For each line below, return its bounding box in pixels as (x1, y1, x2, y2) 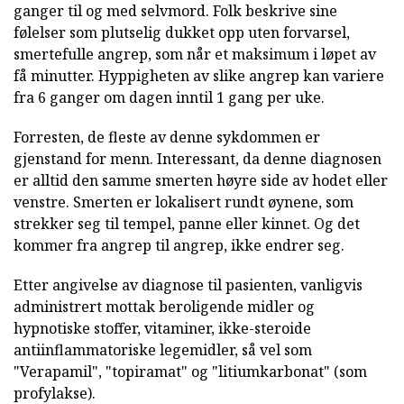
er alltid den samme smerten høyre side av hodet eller (14, 170, 388, 191)
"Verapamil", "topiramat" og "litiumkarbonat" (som (14, 362, 367, 382)
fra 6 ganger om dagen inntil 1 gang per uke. (14, 87, 325, 108)
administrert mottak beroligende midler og (14, 297, 315, 317)
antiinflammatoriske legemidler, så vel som (14, 340, 312, 361)
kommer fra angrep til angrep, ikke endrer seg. (14, 235, 344, 256)
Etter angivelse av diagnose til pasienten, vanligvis (14, 275, 363, 296)
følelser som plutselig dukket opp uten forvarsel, (14, 23, 350, 43)
